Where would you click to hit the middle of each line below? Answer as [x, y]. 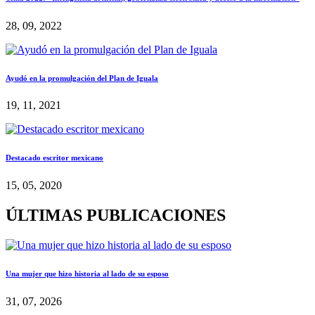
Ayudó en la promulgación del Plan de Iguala [82, 78]
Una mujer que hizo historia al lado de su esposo [87, 274]
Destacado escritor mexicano [54, 158]
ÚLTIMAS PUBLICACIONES [116, 216]
